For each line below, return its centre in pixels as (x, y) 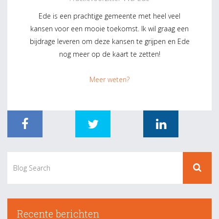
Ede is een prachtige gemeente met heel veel (109, 16)
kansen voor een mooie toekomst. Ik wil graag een (109, 28)
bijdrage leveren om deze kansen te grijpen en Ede (109, 41)
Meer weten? (109, 79)
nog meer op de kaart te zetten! (109, 54)
